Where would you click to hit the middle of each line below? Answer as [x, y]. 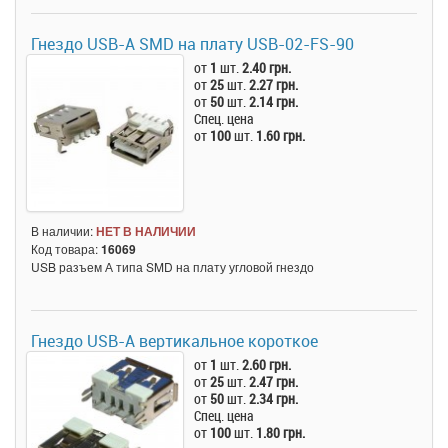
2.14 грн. [274, 101]
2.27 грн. [274, 84]
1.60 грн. [281, 135]
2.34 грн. [274, 398]
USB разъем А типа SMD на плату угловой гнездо [172, 266]
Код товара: [66, 248]
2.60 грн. [267, 364]
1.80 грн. [281, 432]
